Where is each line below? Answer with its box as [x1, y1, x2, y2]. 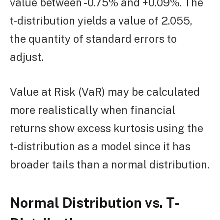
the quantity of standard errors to [10, 32, 177, 45]
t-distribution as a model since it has [10, 139, 191, 153]
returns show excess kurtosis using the [10, 121, 203, 135]
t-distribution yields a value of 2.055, [10, 14, 192, 27]
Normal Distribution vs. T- [10, 194, 180, 211]
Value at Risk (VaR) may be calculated [10, 85, 200, 98]
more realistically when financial [10, 103, 175, 116]
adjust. [10, 50, 43, 63]
